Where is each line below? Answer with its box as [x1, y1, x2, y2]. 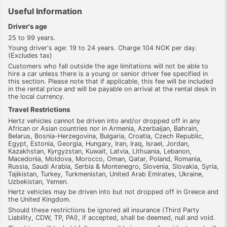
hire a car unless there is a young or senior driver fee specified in [8, 70, 208, 78]
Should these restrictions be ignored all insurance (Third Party [8, 206, 199, 214]
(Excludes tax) [8, 52, 52, 60]
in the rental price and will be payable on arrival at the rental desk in [8, 85, 216, 93]
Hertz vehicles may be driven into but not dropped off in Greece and [8, 188, 218, 196]
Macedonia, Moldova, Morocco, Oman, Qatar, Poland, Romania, [8, 155, 202, 163]
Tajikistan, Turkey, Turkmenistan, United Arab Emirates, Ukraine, [8, 170, 204, 178]
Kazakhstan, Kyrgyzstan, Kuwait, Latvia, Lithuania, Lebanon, [8, 147, 192, 155]
